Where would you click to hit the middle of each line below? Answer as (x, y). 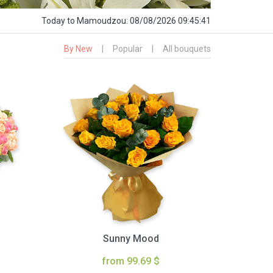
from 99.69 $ (131, 261)
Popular (128, 49)
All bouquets (187, 49)
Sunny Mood (131, 239)
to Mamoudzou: (98, 21)
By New (78, 49)
